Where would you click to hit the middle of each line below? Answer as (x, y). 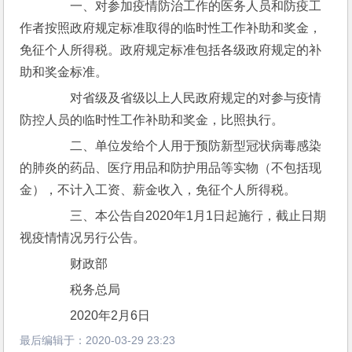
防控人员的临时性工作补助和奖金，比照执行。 (152, 120)
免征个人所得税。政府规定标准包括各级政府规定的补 (171, 50)
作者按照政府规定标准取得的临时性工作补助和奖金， (171, 28)
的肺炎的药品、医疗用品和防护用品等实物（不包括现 (171, 168)
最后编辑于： (53, 340)
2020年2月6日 (98, 315)
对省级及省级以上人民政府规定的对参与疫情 (183, 98)
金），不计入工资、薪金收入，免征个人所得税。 (158, 190)
